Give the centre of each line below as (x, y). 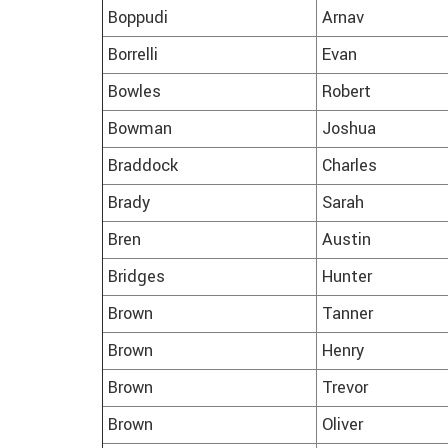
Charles (349, 166)
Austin (346, 240)
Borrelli (133, 55)
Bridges (136, 277)
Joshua (349, 129)
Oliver (342, 425)
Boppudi (138, 18)
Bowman (140, 129)
